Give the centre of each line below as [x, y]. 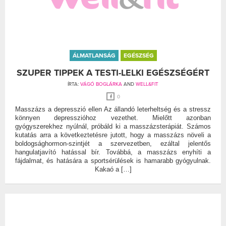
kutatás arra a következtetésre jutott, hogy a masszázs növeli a [113, 135]
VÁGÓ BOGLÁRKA [101, 84]
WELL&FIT [147, 84]
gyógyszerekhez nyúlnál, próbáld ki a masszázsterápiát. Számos [113, 126]
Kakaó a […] [113, 169]
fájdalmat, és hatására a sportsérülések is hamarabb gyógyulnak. [113, 160]
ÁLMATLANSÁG [94, 55]
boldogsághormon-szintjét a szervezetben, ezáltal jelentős [113, 143]
